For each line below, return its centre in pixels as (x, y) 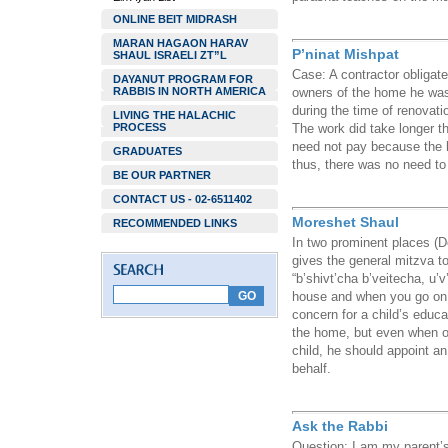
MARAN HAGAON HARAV (180, 43)
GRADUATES (147, 151)
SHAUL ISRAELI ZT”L (170, 55)
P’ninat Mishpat (345, 54)
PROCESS (139, 127)
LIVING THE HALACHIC (174, 115)
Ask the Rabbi (340, 426)
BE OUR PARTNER (162, 175)
